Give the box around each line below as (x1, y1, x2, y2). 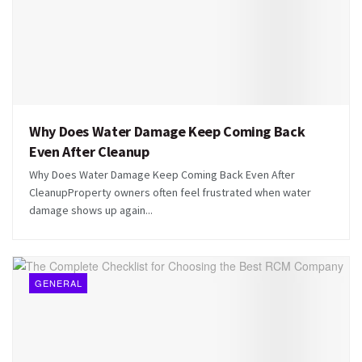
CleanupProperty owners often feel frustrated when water (29, 184, 311, 200)
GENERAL (35, 276, 82, 289)
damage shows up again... (29, 202, 153, 217)
